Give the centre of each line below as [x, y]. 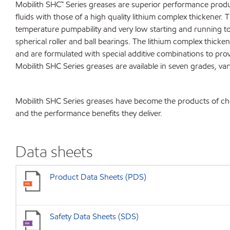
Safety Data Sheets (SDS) [94, 216]
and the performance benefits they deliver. [89, 113]
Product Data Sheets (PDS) [98, 177]
